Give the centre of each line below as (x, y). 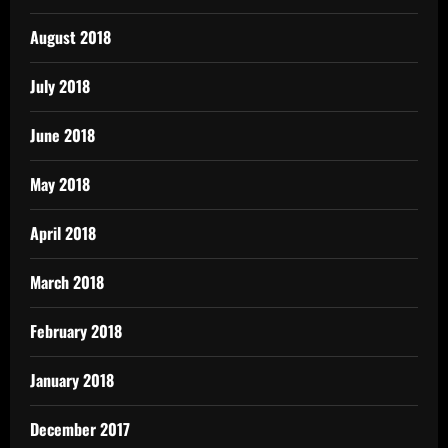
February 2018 (76, 331)
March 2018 (67, 282)
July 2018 (60, 86)
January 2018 (72, 380)
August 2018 (70, 37)
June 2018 (62, 135)
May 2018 (60, 184)
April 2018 (63, 233)
